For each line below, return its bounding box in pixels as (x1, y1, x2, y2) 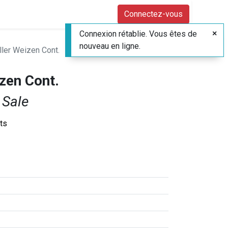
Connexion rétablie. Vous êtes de (79, 29, 197, 39)
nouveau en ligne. (79, 41, 140, 51)
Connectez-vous (124, 9, 183, 19)
